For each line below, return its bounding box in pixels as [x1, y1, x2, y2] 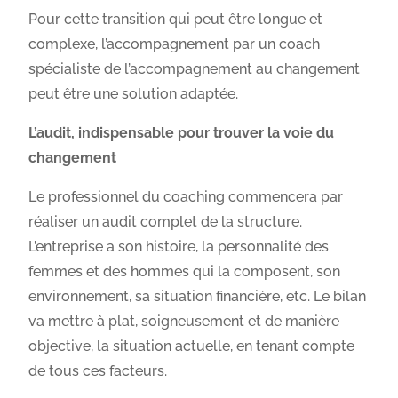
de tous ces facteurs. [28, 362, 168, 379]
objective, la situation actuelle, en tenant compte [28, 337, 355, 354]
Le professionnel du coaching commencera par [28, 187, 344, 205]
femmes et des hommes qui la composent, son [28, 262, 341, 280]
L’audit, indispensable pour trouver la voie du [28, 123, 335, 141]
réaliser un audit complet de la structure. [28, 212, 303, 230]
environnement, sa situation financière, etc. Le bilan [28, 287, 367, 305]
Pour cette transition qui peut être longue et [28, 10, 323, 28]
